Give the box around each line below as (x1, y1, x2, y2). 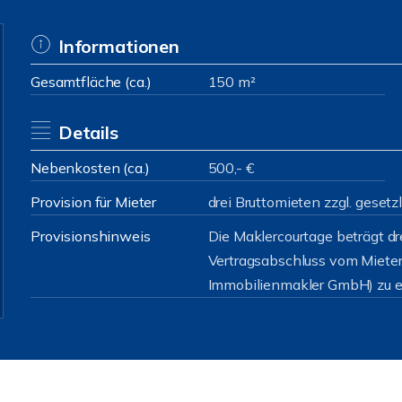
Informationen (57, 35, 179, 57)
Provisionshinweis (31, 227, 151, 245)
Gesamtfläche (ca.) (31, 73, 152, 91)
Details (57, 121, 118, 144)
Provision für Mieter (31, 193, 157, 211)
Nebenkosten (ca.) (31, 159, 150, 177)
